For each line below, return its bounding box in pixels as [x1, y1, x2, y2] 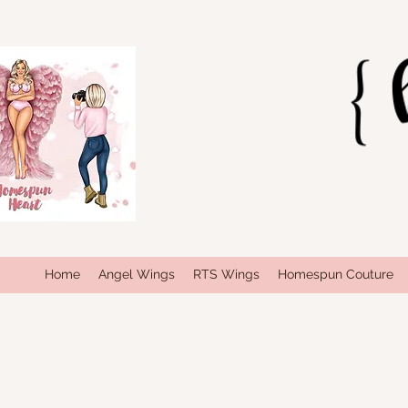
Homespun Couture [277, 266, 393, 281]
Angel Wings [97, 266, 175, 281]
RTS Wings [192, 266, 260, 281]
